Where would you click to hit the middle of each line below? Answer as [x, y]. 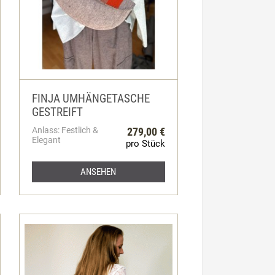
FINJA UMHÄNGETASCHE [91, 99]
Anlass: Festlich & [65, 130]
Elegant [46, 140]
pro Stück [145, 143]
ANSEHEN [99, 172]
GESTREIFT [57, 112]
